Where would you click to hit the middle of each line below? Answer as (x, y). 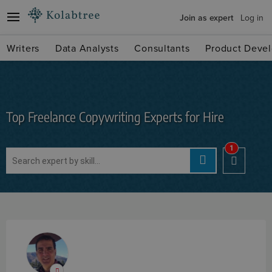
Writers (23, 48)
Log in (252, 18)
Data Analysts (87, 48)
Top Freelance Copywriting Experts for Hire (115, 117)
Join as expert (206, 18)
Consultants (162, 48)
